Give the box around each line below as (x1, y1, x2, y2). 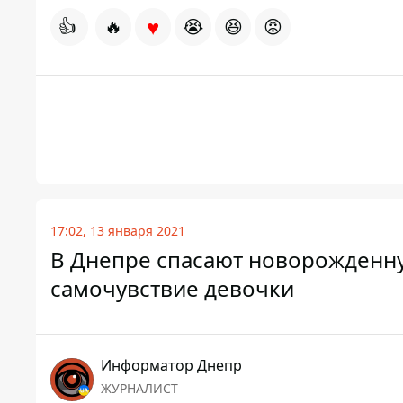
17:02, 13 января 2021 (50, 222, 185, 240)
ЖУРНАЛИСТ (101, 380, 178, 398)
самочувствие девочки (50, 273, 294, 304)
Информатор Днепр (101, 355, 242, 376)
